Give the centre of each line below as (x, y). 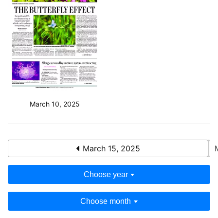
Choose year (106, 175)
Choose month (106, 201)
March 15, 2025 (110, 149)
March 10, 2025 (54, 104)
